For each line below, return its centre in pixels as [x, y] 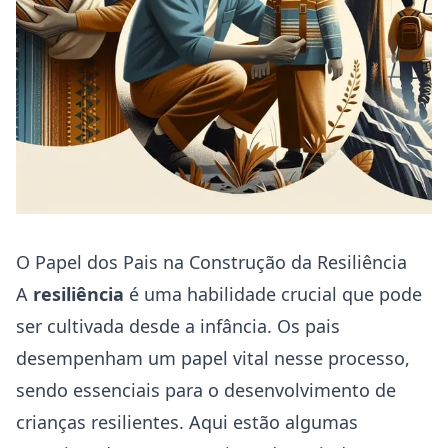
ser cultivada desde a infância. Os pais [178, 326]
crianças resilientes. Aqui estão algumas [187, 422]
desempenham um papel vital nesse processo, [213, 358]
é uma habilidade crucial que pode [273, 294]
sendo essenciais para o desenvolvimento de [206, 390]
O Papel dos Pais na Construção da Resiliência [211, 262]
